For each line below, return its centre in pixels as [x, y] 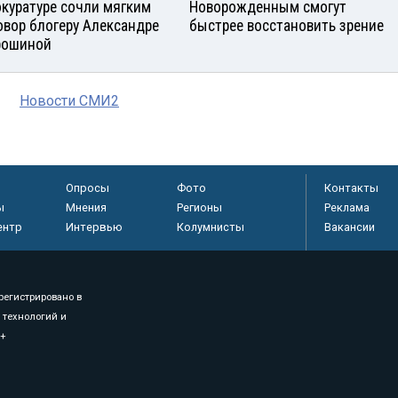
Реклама [347, 208]
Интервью [94, 227]
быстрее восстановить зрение [287, 26]
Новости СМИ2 [69, 101]
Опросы [87, 188]
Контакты [351, 188]
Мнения [86, 208]
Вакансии [350, 227]
